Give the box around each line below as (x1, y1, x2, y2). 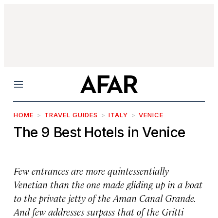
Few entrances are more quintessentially (14, 164, 169, 177)
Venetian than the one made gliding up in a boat (14, 178, 202, 191)
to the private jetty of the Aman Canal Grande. (14, 191, 195, 204)
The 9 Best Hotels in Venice (14, 124, 185, 141)
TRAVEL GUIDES (44, 111, 98, 119)
